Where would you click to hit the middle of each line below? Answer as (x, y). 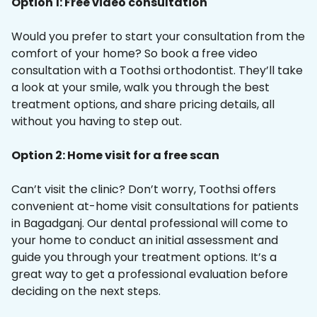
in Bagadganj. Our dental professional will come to (150, 224)
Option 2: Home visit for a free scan (115, 156)
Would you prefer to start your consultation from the (158, 37)
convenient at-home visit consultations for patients (155, 207)
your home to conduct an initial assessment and (145, 241)
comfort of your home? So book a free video (134, 54)
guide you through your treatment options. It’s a (144, 258)
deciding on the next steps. (86, 292)
